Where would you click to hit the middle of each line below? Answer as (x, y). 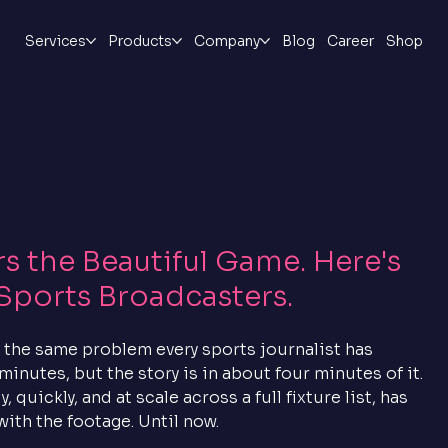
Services (55, 40)
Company (226, 40)
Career (350, 40)
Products (139, 40)
